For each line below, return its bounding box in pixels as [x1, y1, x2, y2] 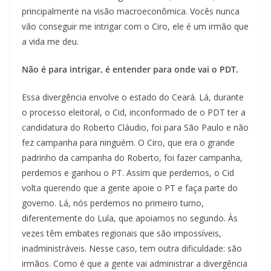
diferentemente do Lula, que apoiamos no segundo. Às [22, 212, 238, 224]
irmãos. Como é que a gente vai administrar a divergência [22, 258, 247, 270]
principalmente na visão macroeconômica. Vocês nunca [22, 5, 240, 18]
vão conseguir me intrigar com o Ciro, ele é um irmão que [22, 21, 249, 33]
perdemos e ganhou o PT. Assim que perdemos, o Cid [22, 167, 234, 179]
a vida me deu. [22, 36, 79, 48]
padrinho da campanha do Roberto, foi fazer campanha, [22, 152, 243, 164]
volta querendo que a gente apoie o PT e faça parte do [22, 182, 238, 194]
